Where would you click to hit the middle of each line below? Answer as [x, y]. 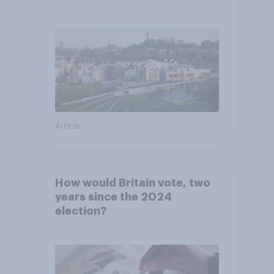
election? [81, 211]
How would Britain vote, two [132, 183]
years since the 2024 [113, 197]
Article [68, 126]
